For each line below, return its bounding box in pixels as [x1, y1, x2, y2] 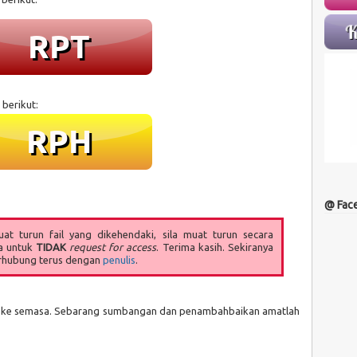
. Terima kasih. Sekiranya [156, 241, 274, 253]
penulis [103, 253, 135, 265]
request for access [69, 241, 157, 253]
